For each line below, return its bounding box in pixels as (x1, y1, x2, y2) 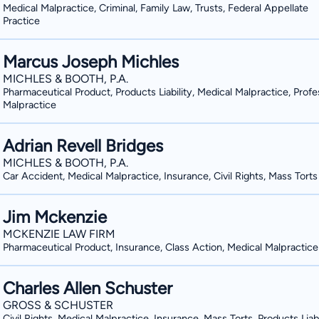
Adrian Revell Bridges (3, 135, 163, 156)
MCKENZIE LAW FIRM (3, 227, 115, 241)
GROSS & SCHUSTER (3, 298, 113, 312)
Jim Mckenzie (3, 206, 107, 227)
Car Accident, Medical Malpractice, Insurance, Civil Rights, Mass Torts (3, 169, 318, 182)
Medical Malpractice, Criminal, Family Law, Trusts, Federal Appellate (3, 1, 308, 14)
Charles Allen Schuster (3, 278, 172, 298)
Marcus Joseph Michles (3, 51, 179, 72)
